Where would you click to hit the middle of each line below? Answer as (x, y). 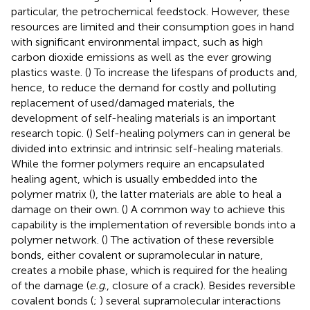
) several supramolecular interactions (190, 300)
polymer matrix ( (52, 194)
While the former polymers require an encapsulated (138, 163)
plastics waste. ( (49, 72)
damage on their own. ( (68, 209)
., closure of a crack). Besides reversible (200, 285)
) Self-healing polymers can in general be (190, 133)
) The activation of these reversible (189, 239)
